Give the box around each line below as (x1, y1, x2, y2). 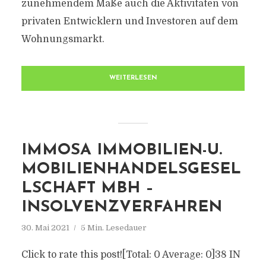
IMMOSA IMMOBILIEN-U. (21, 142, 222, 159)
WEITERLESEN (109, 75, 157, 81)
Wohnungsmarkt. (21, 34, 104, 45)
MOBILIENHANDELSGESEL (21, 161, 241, 178)
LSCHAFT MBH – (21, 180, 154, 197)
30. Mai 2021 (21, 223, 69, 232)
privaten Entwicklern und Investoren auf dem (21, 16, 238, 27)
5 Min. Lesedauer (80, 223, 147, 232)
